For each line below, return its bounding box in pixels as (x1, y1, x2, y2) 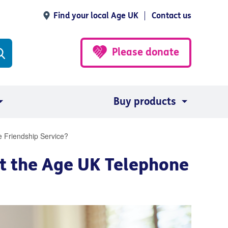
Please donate (112, 46, 179, 58)
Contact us (152, 11, 191, 20)
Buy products (113, 96, 176, 107)
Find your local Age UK (53, 11, 138, 20)
